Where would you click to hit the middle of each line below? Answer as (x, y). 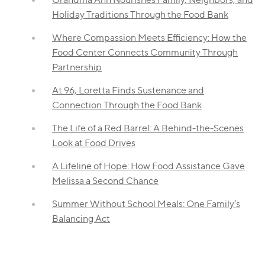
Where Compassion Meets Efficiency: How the (149, 37)
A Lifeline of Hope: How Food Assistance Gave (148, 166)
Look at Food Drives (94, 143)
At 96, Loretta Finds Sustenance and (128, 90)
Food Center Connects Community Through (145, 52)
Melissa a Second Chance (105, 180)
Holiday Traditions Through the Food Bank (140, 14)
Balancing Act (81, 218)
